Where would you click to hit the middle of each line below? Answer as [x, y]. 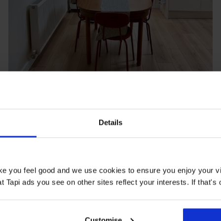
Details [110, 122]
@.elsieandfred [36, 126]
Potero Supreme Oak [59, 114]
